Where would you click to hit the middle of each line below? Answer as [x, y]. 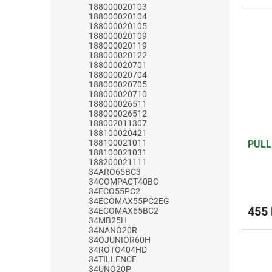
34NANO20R [113, 230]
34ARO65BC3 [115, 172]
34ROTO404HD [118, 249]
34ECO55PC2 [114, 191]
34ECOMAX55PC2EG [129, 201]
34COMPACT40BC [124, 181]
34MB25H [108, 220]
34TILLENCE [113, 259]
